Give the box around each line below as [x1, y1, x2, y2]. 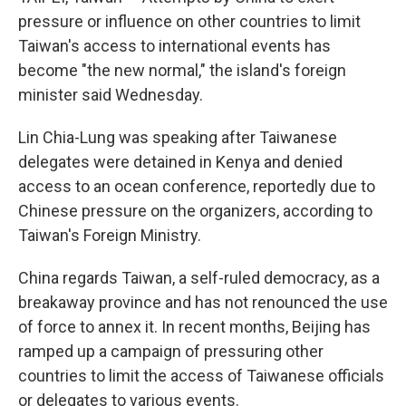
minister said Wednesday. [18, 85, 203, 104]
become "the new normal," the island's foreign [18, 61, 346, 80]
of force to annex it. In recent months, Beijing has [18, 317, 371, 336]
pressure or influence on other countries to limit [18, 12, 361, 31]
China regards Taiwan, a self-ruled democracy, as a [18, 268, 380, 287]
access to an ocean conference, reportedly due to [18, 177, 375, 196]
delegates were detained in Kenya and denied [18, 152, 343, 171]
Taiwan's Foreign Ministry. [18, 226, 201, 245]
